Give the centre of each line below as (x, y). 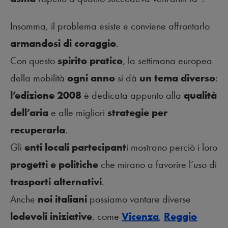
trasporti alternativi (56, 182)
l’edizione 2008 (46, 95)
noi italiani (62, 199)
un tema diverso (177, 78)
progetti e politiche (54, 165)
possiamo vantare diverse (139, 199)
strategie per (137, 113)
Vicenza (140, 217)
